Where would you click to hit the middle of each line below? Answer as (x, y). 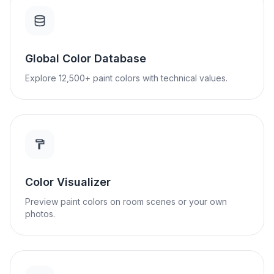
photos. (40, 214)
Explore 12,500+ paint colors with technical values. (126, 78)
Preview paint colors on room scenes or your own (126, 202)
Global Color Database (86, 58)
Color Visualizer (68, 182)
